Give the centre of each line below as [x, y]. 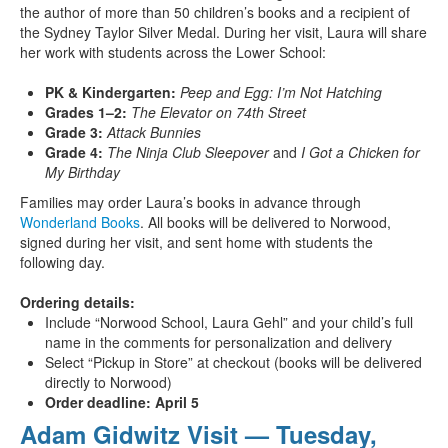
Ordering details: [77, 302]
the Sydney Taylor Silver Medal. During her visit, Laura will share [223, 32]
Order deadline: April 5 [122, 402]
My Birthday [82, 172]
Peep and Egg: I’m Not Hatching [281, 92]
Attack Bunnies [154, 132]
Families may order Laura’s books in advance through [190, 202]
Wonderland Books [80, 222]
